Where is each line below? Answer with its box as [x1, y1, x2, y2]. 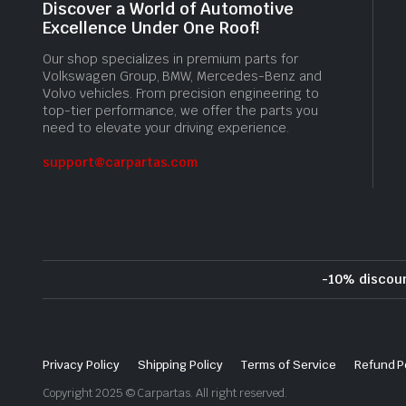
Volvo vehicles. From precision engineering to [43, 84, 319, 101]
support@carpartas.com [43, 153, 198, 170]
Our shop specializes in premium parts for [43, 50, 298, 67]
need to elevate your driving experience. [43, 119, 289, 136]
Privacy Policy [43, 356, 120, 372]
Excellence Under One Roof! [43, 16, 259, 38]
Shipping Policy [137, 356, 224, 372]
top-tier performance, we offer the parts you [43, 101, 318, 119]
